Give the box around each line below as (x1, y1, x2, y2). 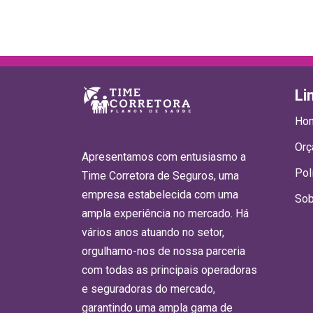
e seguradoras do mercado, (82, 282, 215, 296)
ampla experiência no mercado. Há (82, 207, 249, 221)
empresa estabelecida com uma (82, 188, 238, 202)
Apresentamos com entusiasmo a (82, 150, 246, 164)
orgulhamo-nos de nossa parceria (82, 245, 245, 259)
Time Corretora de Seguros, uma (82, 169, 239, 183)
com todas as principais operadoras (82, 263, 257, 277)
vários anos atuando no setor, (82, 226, 224, 240)
